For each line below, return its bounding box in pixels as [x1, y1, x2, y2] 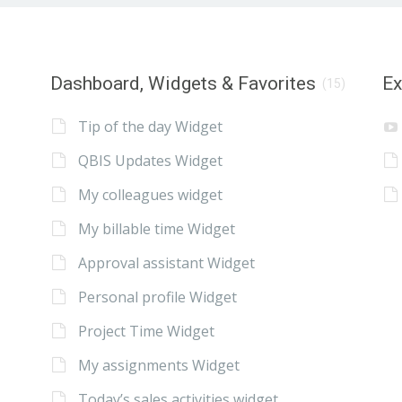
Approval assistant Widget [77, 252, 255, 273]
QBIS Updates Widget [77, 150, 223, 170]
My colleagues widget [77, 184, 223, 205]
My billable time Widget [77, 218, 235, 239]
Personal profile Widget [77, 286, 237, 307]
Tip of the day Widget [77, 116, 223, 136]
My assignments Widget [77, 354, 240, 375]
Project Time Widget [77, 320, 214, 341]
